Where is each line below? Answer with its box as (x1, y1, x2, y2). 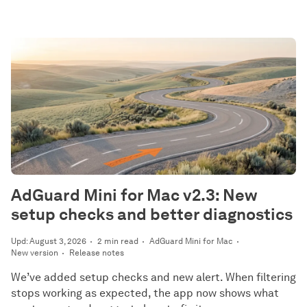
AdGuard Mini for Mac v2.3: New (11, 185, 258, 205)
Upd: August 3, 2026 (11, 236, 86, 246)
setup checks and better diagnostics (11, 204, 293, 224)
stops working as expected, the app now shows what (11, 286, 279, 299)
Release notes (69, 247, 124, 258)
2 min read (97, 236, 138, 246)
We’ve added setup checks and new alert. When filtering (11, 271, 296, 284)
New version (11, 247, 58, 258)
